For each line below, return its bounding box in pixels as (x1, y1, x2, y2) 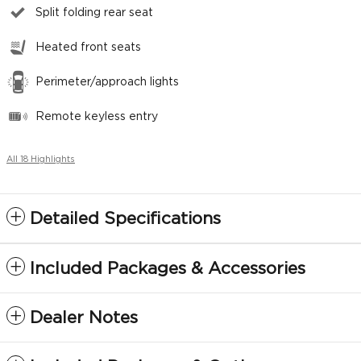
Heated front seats (35, 42, 141, 54)
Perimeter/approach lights (35, 77, 179, 89)
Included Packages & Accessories (30, 260, 305, 278)
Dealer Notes (30, 309, 138, 327)
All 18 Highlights (6, 156, 75, 164)
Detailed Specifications (30, 210, 221, 228)
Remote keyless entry (35, 111, 158, 123)
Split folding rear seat (35, 7, 153, 19)
